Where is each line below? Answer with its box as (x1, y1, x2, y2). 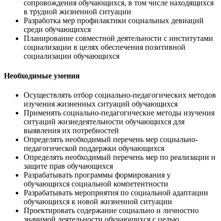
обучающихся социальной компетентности (24, 179, 168, 188)
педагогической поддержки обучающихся (24, 144, 164, 152)
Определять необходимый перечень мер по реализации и (24, 152, 216, 161)
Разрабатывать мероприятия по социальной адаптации (24, 188, 208, 197)
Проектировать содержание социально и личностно (24, 206, 199, 215)
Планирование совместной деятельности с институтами (24, 34, 213, 43)
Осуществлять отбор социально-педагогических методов (24, 90, 216, 99)
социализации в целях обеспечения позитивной (24, 43, 185, 52)
